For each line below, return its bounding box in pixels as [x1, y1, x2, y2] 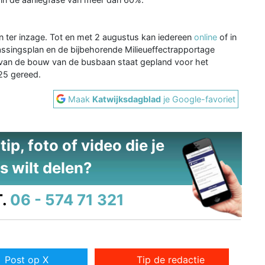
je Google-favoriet [161, 93, 236, 104]
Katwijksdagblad [92, 93, 161, 104]
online [194, 31, 217, 42]
